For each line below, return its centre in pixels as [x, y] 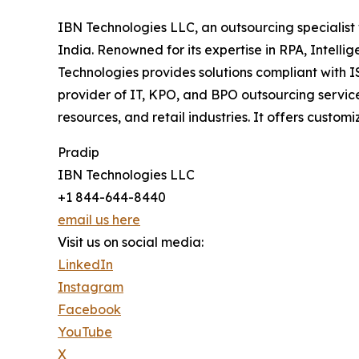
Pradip [79, 153]
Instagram [91, 287]
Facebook [89, 310]
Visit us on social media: [131, 242]
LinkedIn [85, 265]
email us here [99, 220]
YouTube [85, 332]
